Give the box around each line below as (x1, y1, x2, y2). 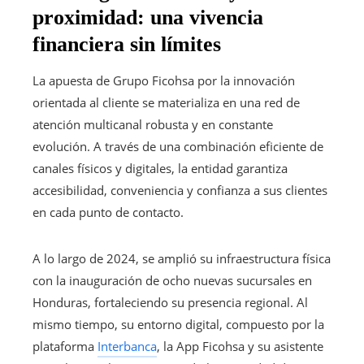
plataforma (32, 337, 97, 354)
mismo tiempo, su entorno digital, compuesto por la (32, 315, 324, 332)
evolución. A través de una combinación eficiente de (32, 137, 323, 154)
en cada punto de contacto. (32, 203, 184, 220)
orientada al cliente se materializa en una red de (32, 93, 300, 110)
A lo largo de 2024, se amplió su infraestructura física (32, 249, 331, 266)
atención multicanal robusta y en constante (32, 115, 273, 132)
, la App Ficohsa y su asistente (157, 337, 323, 354)
